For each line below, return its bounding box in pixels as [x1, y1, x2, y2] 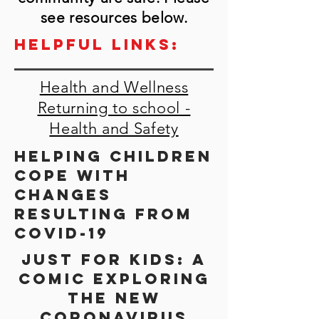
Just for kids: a [21, 250, 206, 269]
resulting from [14, 204, 193, 224]
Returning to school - [37, 98, 191, 117]
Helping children [14, 147, 212, 166]
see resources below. [40, 9, 188, 26]
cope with [14, 166, 130, 185]
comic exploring [18, 269, 210, 288]
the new [67, 288, 161, 308]
